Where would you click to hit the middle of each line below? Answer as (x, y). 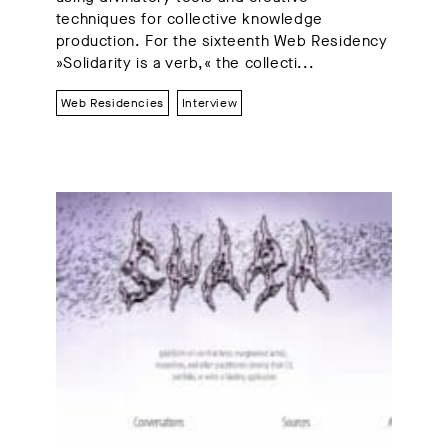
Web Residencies (112, 103)
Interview (209, 103)
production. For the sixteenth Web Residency (221, 41)
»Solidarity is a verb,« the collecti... (185, 63)
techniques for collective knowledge (189, 19)
